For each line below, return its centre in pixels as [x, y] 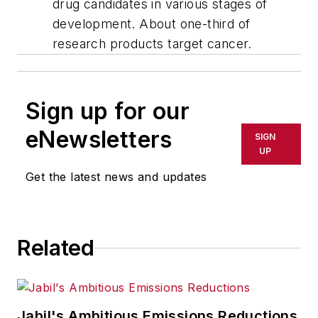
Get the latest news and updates [116, 177]
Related [56, 248]
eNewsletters [99, 140]
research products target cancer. [152, 44]
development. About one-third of [152, 24]
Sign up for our [108, 111]
